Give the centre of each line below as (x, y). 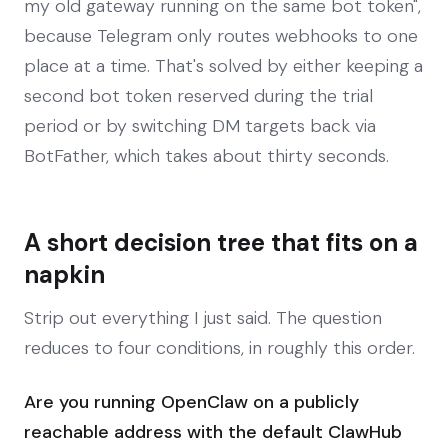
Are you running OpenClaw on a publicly (191, 401)
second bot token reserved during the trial (198, 95)
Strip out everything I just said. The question (203, 317)
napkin (64, 274)
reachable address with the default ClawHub (213, 431)
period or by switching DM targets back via (200, 125)
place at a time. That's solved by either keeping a (223, 65)
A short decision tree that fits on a (221, 242)
